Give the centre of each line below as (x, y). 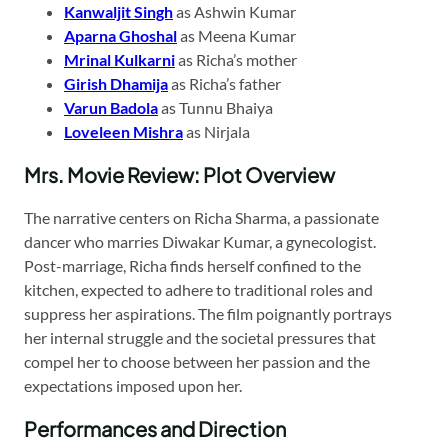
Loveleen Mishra (123, 131)
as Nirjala (216, 131)
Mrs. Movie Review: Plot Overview (179, 174)
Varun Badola (111, 107)
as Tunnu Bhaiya (215, 107)
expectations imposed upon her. (133, 385)
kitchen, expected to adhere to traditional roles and (198, 289)
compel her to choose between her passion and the (197, 361)
